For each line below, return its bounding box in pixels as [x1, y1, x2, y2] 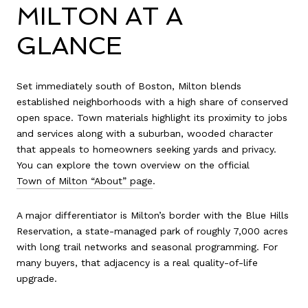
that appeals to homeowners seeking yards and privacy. [16, 144, 276, 155]
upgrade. [16, 272, 57, 284]
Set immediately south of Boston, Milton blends [16, 80, 241, 92]
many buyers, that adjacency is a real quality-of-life [16, 256, 258, 268]
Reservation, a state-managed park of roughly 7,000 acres [16, 225, 288, 236]
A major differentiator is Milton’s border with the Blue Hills [16, 209, 289, 221]
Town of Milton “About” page [16, 175, 153, 187]
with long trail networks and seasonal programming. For [16, 241, 278, 252]
